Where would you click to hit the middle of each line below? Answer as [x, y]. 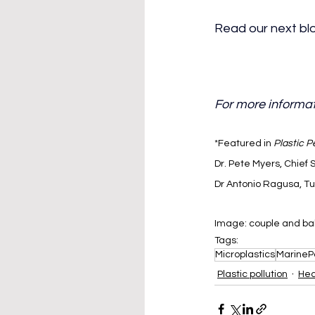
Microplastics [245, 255]
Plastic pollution [252, 274]
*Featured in [244, 143]
